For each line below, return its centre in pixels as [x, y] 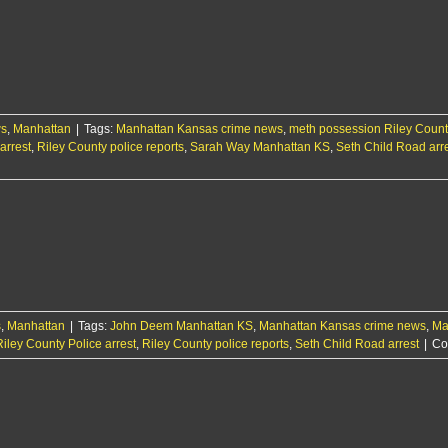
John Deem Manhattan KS [181, 326]
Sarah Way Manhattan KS [260, 147]
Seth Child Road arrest [357, 344]
